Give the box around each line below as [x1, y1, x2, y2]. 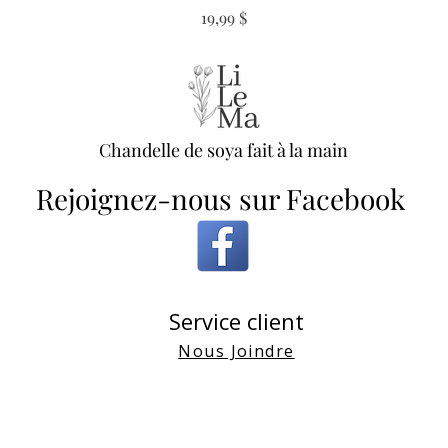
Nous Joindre [178, 339, 295, 362]
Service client [169, 305, 304, 336]
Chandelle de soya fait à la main [99, 137, 348, 162]
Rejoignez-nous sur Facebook [36, 179, 405, 217]
